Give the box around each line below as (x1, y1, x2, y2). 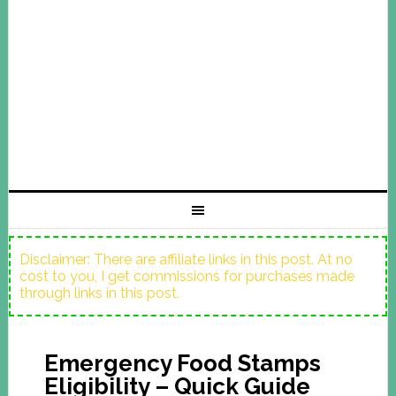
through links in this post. (19, 285, 179, 301)
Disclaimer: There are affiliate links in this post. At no (19, 251, 353, 268)
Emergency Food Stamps (43, 350, 321, 377)
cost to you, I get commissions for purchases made (19, 268, 354, 285)
